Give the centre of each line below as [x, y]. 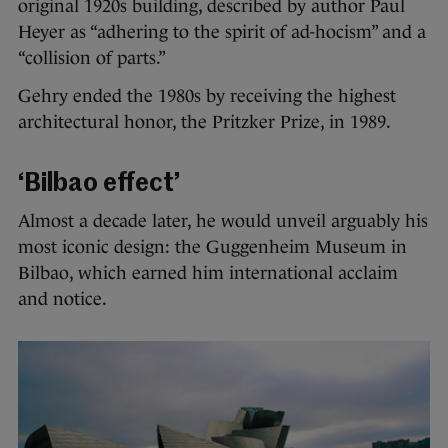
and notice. [62, 299]
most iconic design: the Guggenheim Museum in [212, 247]
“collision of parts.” [92, 58]
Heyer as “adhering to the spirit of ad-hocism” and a [222, 32]
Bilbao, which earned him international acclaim [208, 273]
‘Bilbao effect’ [99, 185]
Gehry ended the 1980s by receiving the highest [207, 96]
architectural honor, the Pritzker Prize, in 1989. [204, 122]
